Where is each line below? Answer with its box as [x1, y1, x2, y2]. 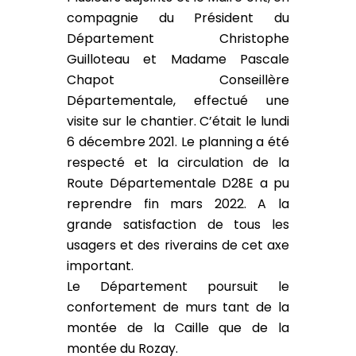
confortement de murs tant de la [67, 298, 289, 317]
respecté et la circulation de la [67, 153, 289, 172]
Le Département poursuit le [67, 277, 289, 296]
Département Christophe [67, 29, 289, 48]
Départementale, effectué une [67, 91, 289, 110]
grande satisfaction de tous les [67, 215, 289, 234]
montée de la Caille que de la [67, 319, 289, 338]
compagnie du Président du [67, 9, 289, 28]
